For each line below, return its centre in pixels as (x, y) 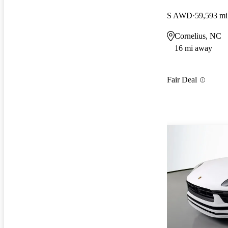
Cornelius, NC (198, 36)
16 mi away (193, 48)
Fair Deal (182, 80)
